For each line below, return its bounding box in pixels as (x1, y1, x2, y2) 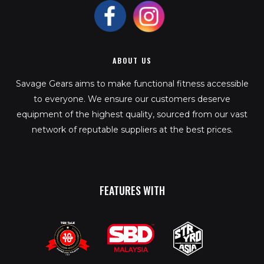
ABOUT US (112, 55, 152, 66)
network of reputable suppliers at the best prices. (31, 124, 233, 136)
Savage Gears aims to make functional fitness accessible (15, 78, 249, 90)
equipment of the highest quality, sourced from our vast (16, 109, 247, 120)
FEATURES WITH (99, 183, 165, 199)
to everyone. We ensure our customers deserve (34, 94, 230, 105)
